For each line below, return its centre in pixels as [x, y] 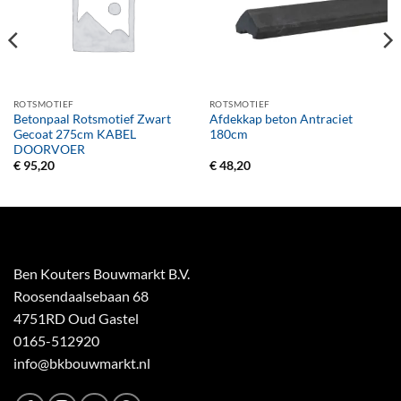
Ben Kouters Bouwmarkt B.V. [102, 274]
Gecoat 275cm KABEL [74, 135]
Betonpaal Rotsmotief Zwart [92, 119]
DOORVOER [49, 150]
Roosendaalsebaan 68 [81, 296]
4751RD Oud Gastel [76, 319]
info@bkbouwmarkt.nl [82, 363]
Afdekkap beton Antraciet [281, 119]
